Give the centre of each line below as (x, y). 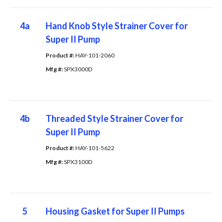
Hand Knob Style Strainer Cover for (116, 26)
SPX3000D (78, 69)
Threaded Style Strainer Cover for (114, 118)
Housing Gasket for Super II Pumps (115, 211)
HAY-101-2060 (95, 55)
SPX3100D (78, 162)
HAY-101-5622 (95, 148)
